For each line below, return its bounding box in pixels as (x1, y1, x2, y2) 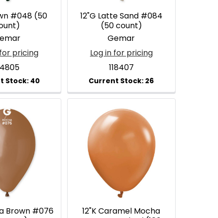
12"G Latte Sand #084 (80, 10, 163, 22)
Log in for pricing (90, 47, 153, 59)
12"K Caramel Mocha (82, 205, 161, 217)
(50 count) (100, 20, 142, 32)
